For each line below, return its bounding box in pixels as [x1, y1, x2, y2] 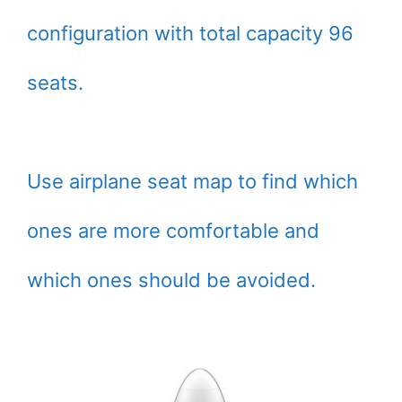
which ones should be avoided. [27, 268, 316, 293]
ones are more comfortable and [27, 219, 319, 243]
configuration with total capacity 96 [27, 22, 354, 46]
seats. [27, 71, 83, 95]
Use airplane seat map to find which [27, 170, 358, 194]
